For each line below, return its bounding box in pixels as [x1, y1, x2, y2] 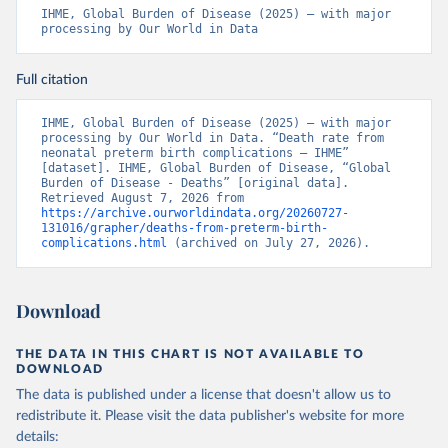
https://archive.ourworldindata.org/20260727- [41, 206, 349, 221]
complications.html [41, 236, 167, 251]
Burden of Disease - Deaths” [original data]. [41, 176, 349, 191]
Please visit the [105, 409, 195, 424]
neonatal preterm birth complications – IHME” [41, 146, 349, 161]
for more [350, 409, 404, 424]
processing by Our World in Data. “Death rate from [41, 131, 384, 146]
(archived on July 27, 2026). [167, 236, 370, 251]
